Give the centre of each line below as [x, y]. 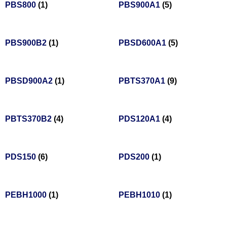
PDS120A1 [140, 119]
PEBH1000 [27, 195]
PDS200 [135, 157]
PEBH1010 [140, 195]
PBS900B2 [27, 43]
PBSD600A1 [143, 43]
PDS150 [22, 157]
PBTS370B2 [29, 119]
